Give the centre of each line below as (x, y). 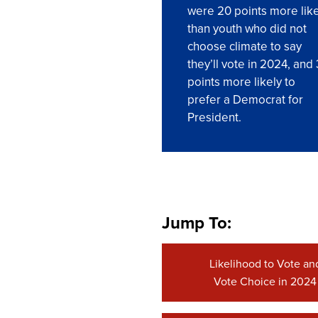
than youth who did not (247, 28)
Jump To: (197, 223)
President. (214, 117)
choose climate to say (245, 46)
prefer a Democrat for (245, 99)
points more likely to (241, 82)
